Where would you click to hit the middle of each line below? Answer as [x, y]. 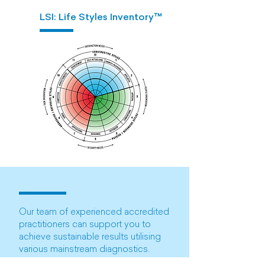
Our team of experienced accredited [94, 213]
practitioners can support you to [85, 225]
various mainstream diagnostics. [84, 250]
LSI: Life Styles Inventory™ [101, 18]
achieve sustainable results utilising [90, 237]
